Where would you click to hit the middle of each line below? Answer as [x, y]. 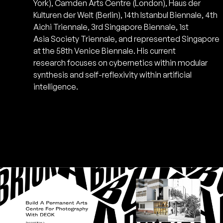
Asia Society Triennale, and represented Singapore [127, 39]
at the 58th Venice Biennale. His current [105, 51]
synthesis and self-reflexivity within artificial [113, 75]
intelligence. [56, 87]
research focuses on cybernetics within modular [121, 63]
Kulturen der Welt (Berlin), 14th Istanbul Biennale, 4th [126, 15]
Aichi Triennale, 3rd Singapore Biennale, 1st [111, 27]
